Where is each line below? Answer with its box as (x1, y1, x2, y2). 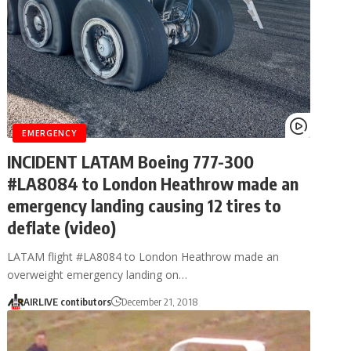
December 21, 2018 (121, 295, 197, 309)
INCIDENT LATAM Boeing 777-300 (7, 150, 255, 173)
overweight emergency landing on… (7, 267, 188, 283)
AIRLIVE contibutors (23, 295, 111, 309)
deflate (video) (7, 216, 117, 239)
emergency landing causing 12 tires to (7, 194, 282, 217)
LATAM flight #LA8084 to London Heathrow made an (7, 249, 280, 265)
